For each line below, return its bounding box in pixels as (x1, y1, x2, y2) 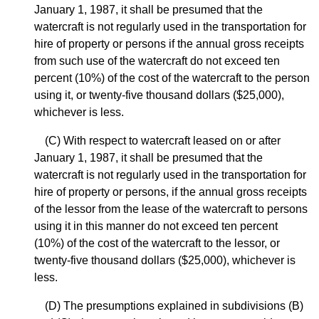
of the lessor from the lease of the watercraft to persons (34, 203, 308, 216)
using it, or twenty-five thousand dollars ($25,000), (34, 89, 284, 102)
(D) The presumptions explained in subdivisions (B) (45, 300, 303, 313)
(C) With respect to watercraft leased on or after (45, 135, 281, 147)
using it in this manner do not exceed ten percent (34, 220, 278, 233)
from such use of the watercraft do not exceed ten (34, 55, 280, 68)
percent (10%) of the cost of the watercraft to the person (34, 72, 310, 85)
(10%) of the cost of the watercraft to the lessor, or (34, 237, 280, 250)
